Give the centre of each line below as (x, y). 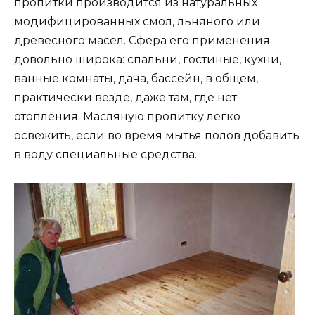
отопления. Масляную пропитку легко (127, 116)
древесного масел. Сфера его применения (142, 40)
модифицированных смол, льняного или (137, 21)
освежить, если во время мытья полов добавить (157, 135)
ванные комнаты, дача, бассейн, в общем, (136, 78)
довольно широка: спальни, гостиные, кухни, (148, 59)
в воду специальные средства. (105, 154)
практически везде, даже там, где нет (126, 97)
